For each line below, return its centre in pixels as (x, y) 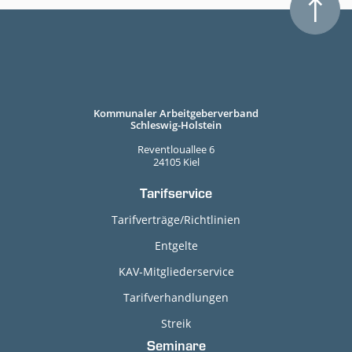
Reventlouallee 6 (176, 149)
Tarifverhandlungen (176, 297)
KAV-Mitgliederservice (176, 271)
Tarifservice (176, 196)
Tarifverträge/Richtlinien (176, 220)
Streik (176, 323)
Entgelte (176, 246)
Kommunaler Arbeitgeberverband (176, 113)
